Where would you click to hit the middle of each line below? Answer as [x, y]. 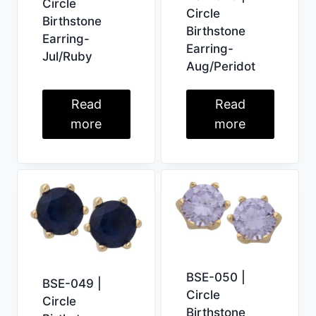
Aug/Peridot [220, 66]
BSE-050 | [215, 277]
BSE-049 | [72, 284]
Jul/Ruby [67, 57]
